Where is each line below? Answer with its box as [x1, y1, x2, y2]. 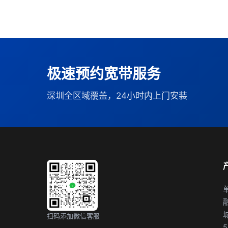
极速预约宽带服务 [47, 65, 161, 82]
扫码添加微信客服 [47, 212, 100, 220]
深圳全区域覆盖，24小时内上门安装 [47, 91, 187, 101]
